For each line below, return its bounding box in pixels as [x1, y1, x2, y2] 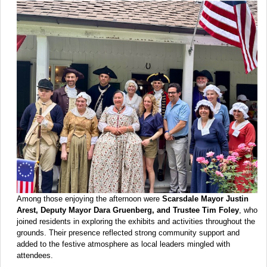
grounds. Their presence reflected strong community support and [17, 228, 240, 238]
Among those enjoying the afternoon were [17, 194, 162, 204]
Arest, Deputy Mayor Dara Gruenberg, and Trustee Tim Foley [17, 206, 239, 215]
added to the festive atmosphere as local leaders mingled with [17, 240, 230, 249]
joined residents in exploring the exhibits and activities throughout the [17, 217, 255, 226]
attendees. [17, 251, 53, 260]
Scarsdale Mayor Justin [162, 194, 249, 204]
